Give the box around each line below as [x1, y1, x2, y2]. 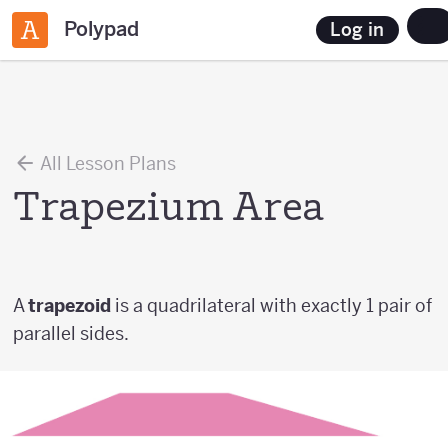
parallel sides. [13, 322, 129, 345]
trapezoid [28, 294, 111, 317]
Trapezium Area [13, 190, 324, 230]
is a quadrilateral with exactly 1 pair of [111, 294, 432, 317]
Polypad [64, 17, 139, 42]
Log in [330, 17, 385, 41]
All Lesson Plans [37, 152, 176, 175]
